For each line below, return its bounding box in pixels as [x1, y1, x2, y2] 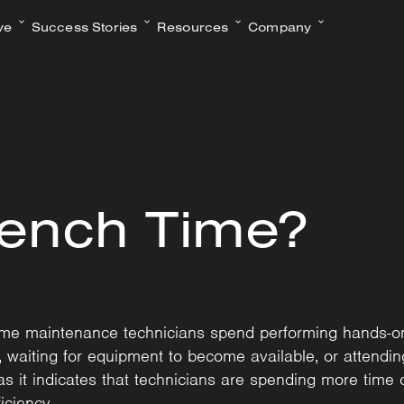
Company [248, 19, 312, 36]
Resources [156, 19, 229, 36]
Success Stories [31, 19, 138, 36]
